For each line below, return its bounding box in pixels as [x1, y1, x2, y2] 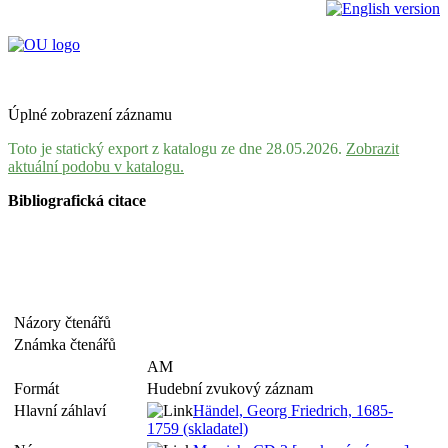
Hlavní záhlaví [14, 402, 114, 419]
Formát [14, 380, 67, 397]
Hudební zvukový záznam [147, 380, 313, 397]
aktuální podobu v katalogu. [8, 158, 184, 175]
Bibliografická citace [8, 192, 146, 209]
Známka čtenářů [14, 336, 124, 353]
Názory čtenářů [14, 314, 119, 331]
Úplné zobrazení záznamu [8, 106, 172, 123]
